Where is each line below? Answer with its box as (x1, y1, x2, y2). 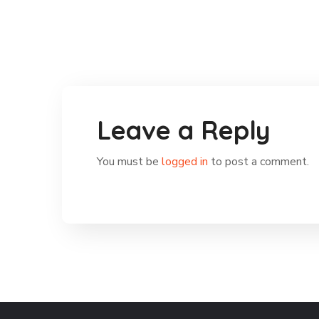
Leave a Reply (97, 114, 271, 146)
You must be (97, 154, 162, 169)
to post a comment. (208, 154, 309, 169)
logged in (162, 154, 208, 169)
